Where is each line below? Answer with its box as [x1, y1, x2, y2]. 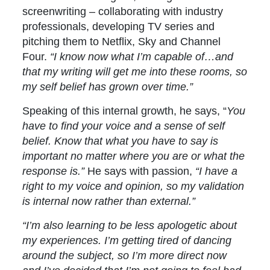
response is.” [22, 165, 88, 178]
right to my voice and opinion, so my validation [22, 180, 245, 193]
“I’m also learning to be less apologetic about [22, 219, 237, 232]
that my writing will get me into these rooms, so [22, 65, 248, 78]
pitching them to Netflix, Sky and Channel [22, 35, 221, 48]
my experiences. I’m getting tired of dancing [22, 234, 232, 247]
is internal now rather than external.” [22, 195, 196, 208]
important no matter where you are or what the [22, 149, 245, 163]
